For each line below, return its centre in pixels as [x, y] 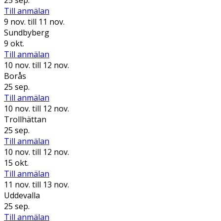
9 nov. [15, 21]
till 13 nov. [50, 184]
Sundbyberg [27, 32]
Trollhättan [25, 119]
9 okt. [14, 43]
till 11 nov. [45, 21]
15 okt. [16, 163]
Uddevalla [22, 195]
